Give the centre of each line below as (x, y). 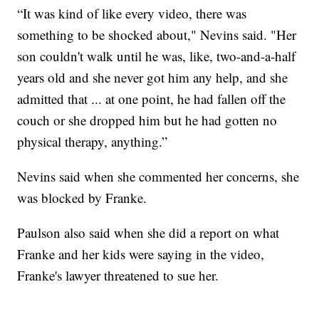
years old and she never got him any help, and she (153, 78)
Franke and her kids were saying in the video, (141, 254)
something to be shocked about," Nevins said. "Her (157, 35)
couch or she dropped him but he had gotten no (147, 120)
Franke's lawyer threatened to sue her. (118, 276)
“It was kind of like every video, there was (132, 14)
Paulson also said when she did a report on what (148, 233)
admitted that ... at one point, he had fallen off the (152, 99)
